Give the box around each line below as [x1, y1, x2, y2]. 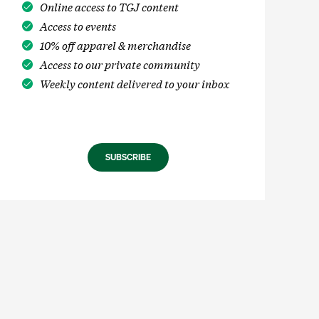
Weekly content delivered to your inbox [39, 75, 229, 91]
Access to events [39, 18, 116, 33]
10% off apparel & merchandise [39, 37, 191, 53]
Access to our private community [39, 56, 200, 72]
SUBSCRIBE [105, 152, 151, 163]
